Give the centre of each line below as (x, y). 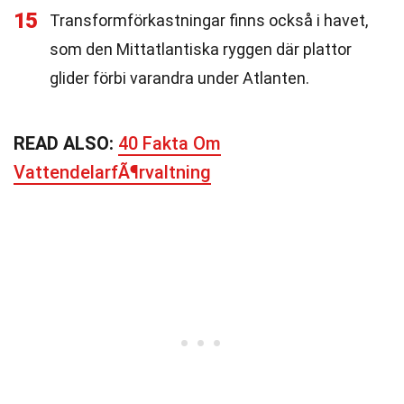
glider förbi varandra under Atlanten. (179, 78)
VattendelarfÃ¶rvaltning (112, 172)
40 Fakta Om (170, 143)
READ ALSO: (66, 143)
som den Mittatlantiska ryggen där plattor (201, 49)
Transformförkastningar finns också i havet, (209, 20)
